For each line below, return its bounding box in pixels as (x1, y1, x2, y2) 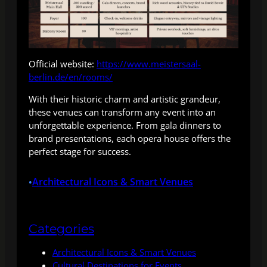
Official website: (29, 57, 97, 70)
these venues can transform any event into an (29, 105, 216, 118)
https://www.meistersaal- (97, 57, 201, 70)
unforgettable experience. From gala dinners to (29, 119, 221, 131)
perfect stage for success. (29, 145, 131, 157)
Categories (29, 221, 94, 236)
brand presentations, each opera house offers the (29, 132, 231, 144)
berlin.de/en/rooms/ (29, 70, 113, 83)
